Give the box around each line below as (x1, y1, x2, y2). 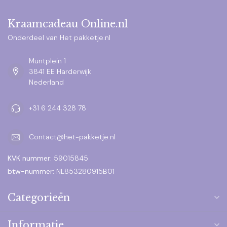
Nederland (29, 77, 64, 87)
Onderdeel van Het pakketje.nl (8, 32, 110, 42)
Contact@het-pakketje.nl (29, 132, 116, 142)
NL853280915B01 (54, 166, 115, 176)
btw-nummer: (8, 166, 54, 176)
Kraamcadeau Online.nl (8, 17, 128, 30)
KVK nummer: (8, 153, 52, 163)
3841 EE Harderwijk (29, 66, 91, 76)
